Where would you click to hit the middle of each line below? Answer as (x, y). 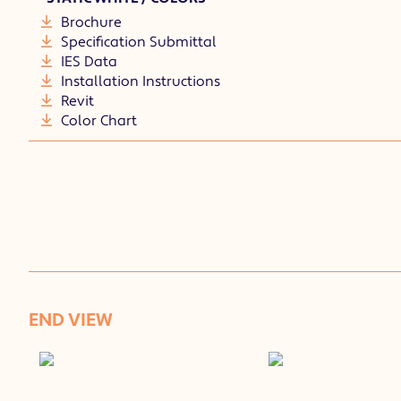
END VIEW (71, 320)
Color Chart (97, 121)
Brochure (90, 22)
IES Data (87, 62)
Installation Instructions (139, 81)
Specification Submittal (137, 42)
